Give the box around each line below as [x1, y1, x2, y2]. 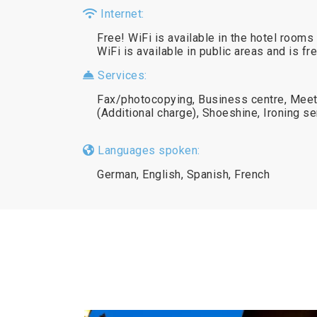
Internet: [97, 7, 144, 21]
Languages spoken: [94, 144, 200, 157]
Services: [94, 69, 147, 82]
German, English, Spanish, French [97, 168, 270, 181]
